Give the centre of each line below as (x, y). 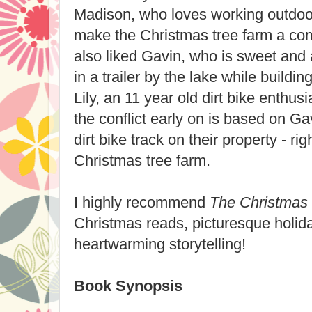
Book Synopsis (128, 286)
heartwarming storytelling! (160, 244)
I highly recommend (142, 202)
